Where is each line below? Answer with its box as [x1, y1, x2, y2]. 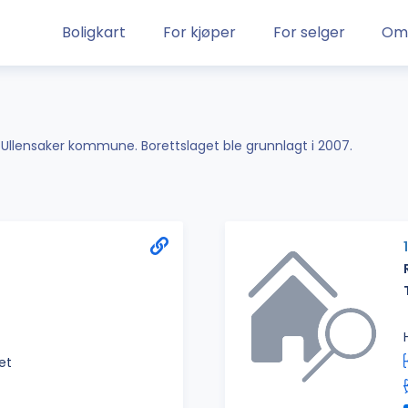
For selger [272, 22, 345, 43]
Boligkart [62, 22, 127, 43]
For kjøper [162, 22, 236, 43]
